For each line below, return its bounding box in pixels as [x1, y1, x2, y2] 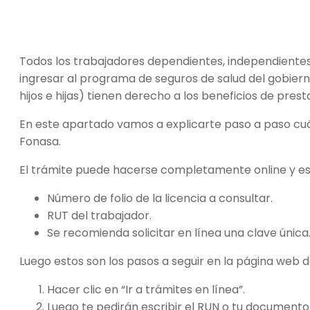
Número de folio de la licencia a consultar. [47, 190, 273, 207]
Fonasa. [19, 134, 61, 150]
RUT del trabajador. [47, 208, 152, 224]
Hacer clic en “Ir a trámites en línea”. [47, 282, 245, 298]
